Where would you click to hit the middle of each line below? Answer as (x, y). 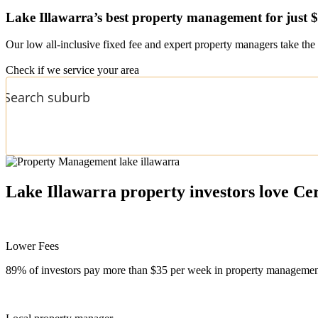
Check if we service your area (72, 70)
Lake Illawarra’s (54, 17)
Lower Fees (32, 246)
